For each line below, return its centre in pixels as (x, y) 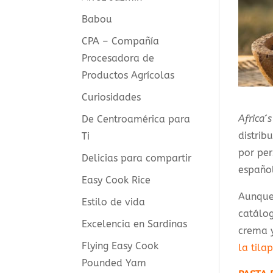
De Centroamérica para (136, 119)
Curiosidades (112, 97)
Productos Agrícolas (128, 75)
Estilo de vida (114, 202)
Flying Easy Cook (120, 246)
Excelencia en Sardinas (135, 224)
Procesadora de (118, 58)
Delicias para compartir (137, 158)
